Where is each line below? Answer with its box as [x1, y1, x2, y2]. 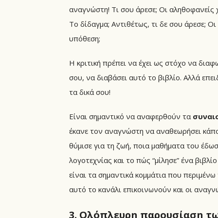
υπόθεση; [69, 33, 100, 43]
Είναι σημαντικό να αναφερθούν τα [69, 111, 193, 121]
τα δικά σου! [69, 87, 110, 97]
